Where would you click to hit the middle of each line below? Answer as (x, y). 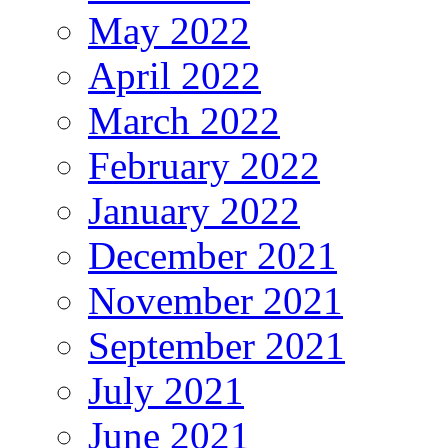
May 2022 (169, 31)
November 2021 (215, 301)
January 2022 (194, 211)
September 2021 (216, 346)
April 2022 (174, 76)
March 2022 (184, 121)
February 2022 (204, 166)
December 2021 (212, 256)
